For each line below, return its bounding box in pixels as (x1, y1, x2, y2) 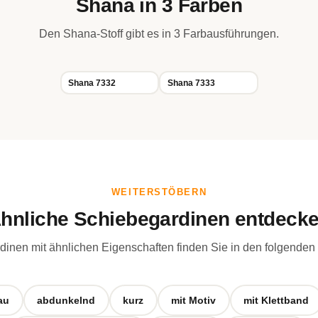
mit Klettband (243, 294, 309, 306)
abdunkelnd (37, 294, 95, 306)
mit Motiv (171, 294, 216, 306)
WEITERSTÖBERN (111, 187, 207, 197)
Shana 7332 (68, 77, 116, 88)
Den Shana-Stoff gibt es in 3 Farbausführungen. (39, 28, 279, 40)
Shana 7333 (167, 77, 215, 88)
